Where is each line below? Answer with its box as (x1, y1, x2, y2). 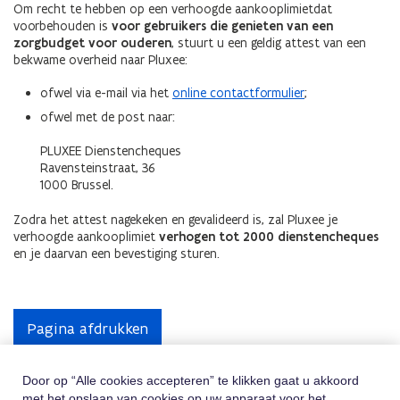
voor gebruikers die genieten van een (112, 18, 333, 34)
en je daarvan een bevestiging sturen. (13, 245, 220, 262)
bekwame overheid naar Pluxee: (13, 52, 187, 68)
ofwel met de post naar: (40, 108, 175, 125)
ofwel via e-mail (40, 85, 131, 101)
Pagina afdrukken (27, 318, 148, 338)
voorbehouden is (13, 18, 112, 34)
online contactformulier (172, 85, 304, 101)
